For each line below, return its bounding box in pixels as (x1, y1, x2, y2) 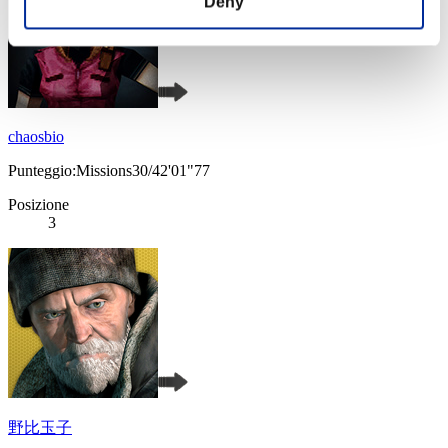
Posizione (8, 196, 69, 214)
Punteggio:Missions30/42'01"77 (8, 162, 210, 180)
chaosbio (8, 128, 64, 146)
